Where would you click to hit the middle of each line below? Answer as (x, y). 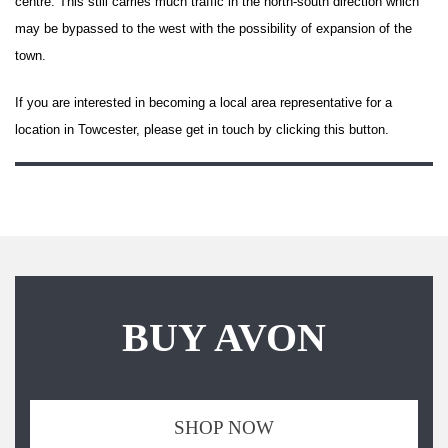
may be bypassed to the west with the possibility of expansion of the (213, 28)
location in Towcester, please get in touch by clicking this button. (202, 129)
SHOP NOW (224, 427)
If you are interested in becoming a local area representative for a (203, 102)
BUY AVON (224, 337)
